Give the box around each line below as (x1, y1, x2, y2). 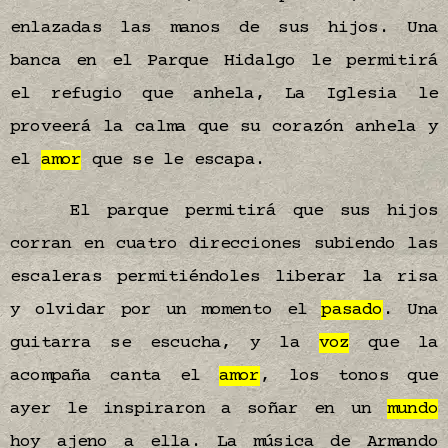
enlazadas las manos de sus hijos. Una (10, 18, 438, 38)
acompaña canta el (10, 366, 219, 386)
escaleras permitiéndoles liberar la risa (10, 267, 438, 287)
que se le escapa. (81, 150, 276, 170)
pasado (321, 300, 383, 320)
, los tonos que (259, 366, 438, 386)
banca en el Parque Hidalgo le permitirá (10, 51, 438, 71)
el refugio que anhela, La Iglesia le (10, 84, 438, 104)
